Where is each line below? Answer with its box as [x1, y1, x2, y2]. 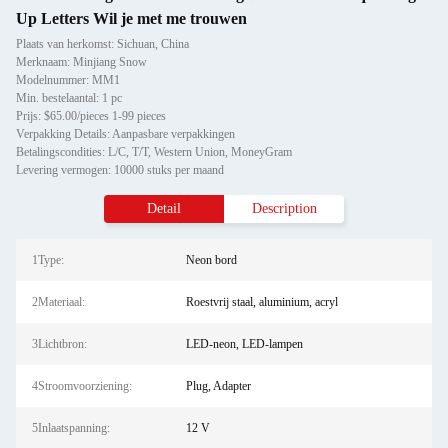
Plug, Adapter [185, 379, 251, 393]
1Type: [32, 253, 64, 267]
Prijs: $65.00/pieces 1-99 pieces [16, 109, 166, 123]
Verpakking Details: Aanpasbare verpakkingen [16, 127, 235, 141]
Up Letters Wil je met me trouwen [16, 10, 247, 27]
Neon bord [185, 253, 237, 267]
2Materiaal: [32, 295, 85, 309]
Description [251, 201, 317, 216]
